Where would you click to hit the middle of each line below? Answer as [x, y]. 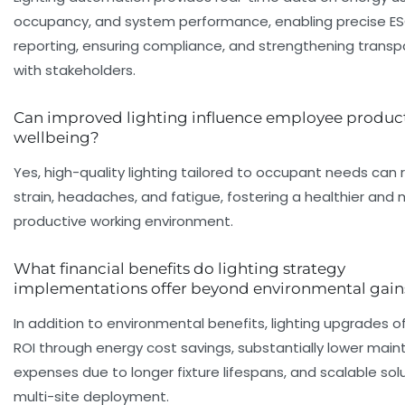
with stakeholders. [75, 71]
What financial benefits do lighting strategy [179, 269]
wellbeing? [57, 138]
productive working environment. [123, 221]
